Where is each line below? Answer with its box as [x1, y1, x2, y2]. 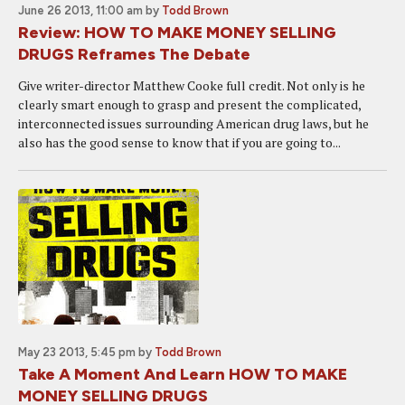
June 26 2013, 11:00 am [18, 4, 143, 17]
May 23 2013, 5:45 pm [18, 345, 136, 359]
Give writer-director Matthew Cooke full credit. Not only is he [18, 77, 365, 94]
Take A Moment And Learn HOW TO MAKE [18, 364, 347, 384]
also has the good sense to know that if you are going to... [18, 134, 341, 151]
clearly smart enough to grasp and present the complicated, [18, 96, 361, 113]
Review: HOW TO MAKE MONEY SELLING [18, 23, 336, 42]
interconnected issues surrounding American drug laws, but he [18, 115, 369, 132]
